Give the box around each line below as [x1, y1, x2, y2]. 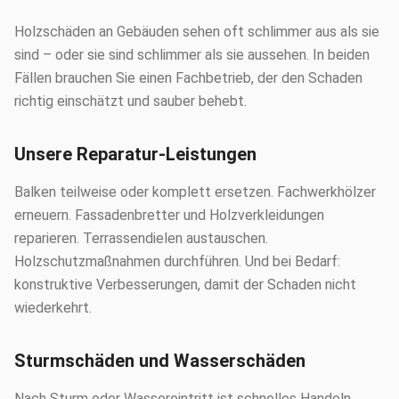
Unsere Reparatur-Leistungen [14, 143, 256, 165]
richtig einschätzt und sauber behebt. [14, 93, 247, 110]
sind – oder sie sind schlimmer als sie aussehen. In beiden [14, 46, 370, 63]
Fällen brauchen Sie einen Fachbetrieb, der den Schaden [14, 69, 362, 86]
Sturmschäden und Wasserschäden [14, 350, 305, 371]
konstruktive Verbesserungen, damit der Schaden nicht [14, 276, 356, 293]
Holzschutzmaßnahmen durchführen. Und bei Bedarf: [14, 253, 340, 270]
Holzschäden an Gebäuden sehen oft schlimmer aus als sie [14, 23, 379, 40]
